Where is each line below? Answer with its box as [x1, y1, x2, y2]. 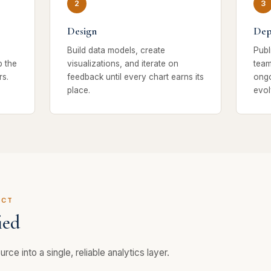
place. [67, 85, 90, 96]
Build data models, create [67, 45, 165, 56]
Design [67, 25, 97, 38]
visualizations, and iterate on [67, 59, 178, 69]
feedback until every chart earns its [67, 72, 204, 82]
